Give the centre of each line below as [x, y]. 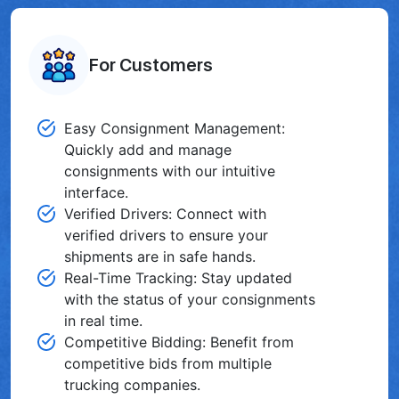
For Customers [151, 65]
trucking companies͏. [132, 384]
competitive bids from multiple [168, 363]
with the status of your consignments [190, 299]
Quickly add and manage [148, 149]
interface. [96, 192]
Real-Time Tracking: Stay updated [178, 277]
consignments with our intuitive [170, 171]
